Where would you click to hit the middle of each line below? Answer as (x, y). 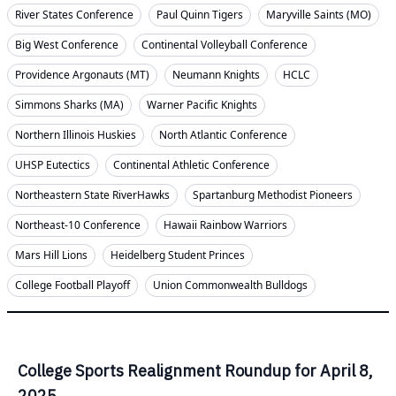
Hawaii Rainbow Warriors (225, 225)
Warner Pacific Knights (202, 105)
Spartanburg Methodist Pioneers (273, 195)
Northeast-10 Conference (78, 225)
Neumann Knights (216, 75)
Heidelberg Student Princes (178, 255)
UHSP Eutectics (53, 165)
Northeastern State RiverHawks (92, 195)
